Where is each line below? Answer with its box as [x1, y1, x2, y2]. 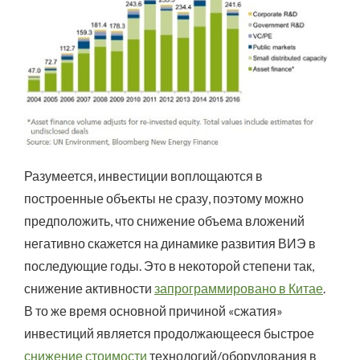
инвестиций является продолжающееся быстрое [24, 325, 314, 341]
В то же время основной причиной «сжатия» [24, 302, 283, 318]
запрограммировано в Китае [154, 280, 323, 296]
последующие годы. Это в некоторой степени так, [24, 257, 314, 273]
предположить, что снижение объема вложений [24, 212, 305, 228]
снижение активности [24, 280, 154, 296]
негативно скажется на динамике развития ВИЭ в [24, 235, 316, 251]
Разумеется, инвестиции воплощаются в [24, 167, 263, 183]
